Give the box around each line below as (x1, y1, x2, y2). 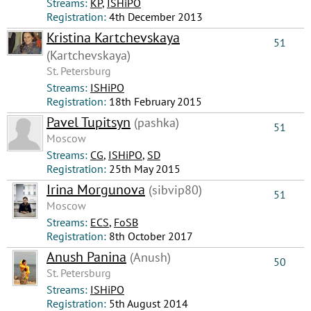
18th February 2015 (109, 94, 202, 108)
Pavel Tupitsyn (47, 113, 131, 131)
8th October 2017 (109, 229, 193, 243)
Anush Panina (47, 248, 126, 266)
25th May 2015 (109, 162, 180, 176)
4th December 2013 (109, 10, 203, 24)
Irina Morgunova (47, 180, 145, 199)
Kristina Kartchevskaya (47, 28, 180, 47)
